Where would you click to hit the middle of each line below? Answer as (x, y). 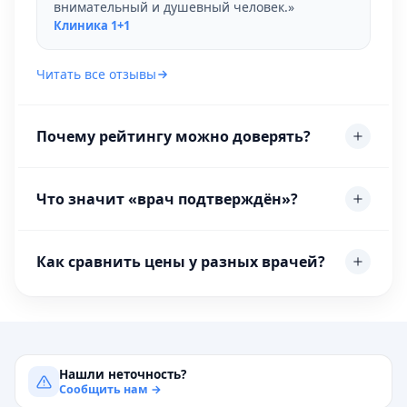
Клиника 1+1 (92, 25)
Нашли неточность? (123, 374)
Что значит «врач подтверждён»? (167, 199)
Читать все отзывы (96, 74)
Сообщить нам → (110, 389)
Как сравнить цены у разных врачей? (181, 261)
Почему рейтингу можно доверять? (174, 136)
